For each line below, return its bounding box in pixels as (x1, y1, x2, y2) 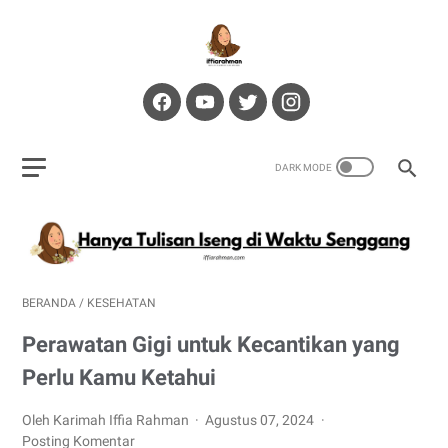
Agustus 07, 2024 (205, 411, 318, 428)
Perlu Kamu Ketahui (22, 364, 216, 390)
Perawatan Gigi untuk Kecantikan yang (22, 331, 400, 357)
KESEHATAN (87, 295, 156, 310)
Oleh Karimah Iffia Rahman (22, 411, 192, 428)
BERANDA (22, 295, 76, 310)
